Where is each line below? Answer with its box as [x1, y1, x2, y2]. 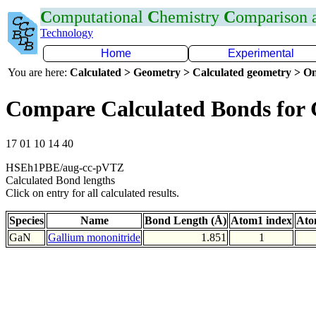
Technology [40, 27, 93, 39]
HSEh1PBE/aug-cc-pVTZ [6, 161, 124, 174]
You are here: [8, 66, 70, 78]
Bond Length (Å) [145, 214, 226, 226]
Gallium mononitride [48, 231, 140, 243]
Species [9, 214, 44, 226]
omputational [52, 8, 147, 26]
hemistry [159, 8, 224, 26]
